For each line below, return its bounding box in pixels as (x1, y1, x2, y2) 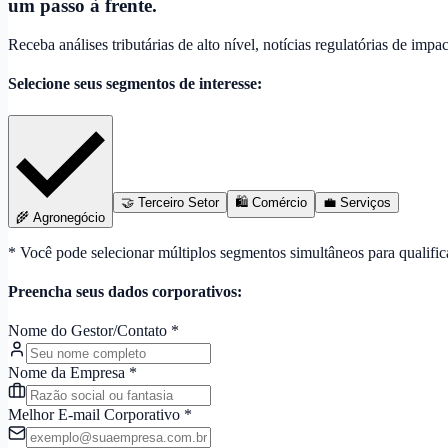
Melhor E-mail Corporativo (8, 406, 184, 424)
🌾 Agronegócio (16, 209, 105, 225)
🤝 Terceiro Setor (121, 194, 219, 210)
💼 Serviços (323, 194, 391, 210)
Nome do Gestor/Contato (8, 322, 171, 340)
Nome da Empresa (8, 364, 129, 382)
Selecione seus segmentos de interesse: (8, 75, 262, 93)
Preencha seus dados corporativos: (8, 282, 242, 300)
